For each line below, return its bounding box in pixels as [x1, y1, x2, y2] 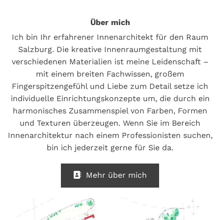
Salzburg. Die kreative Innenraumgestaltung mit [18, 45, 202, 55]
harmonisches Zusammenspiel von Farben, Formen [13, 106, 207, 116]
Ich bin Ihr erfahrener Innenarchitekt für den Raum [12, 32, 208, 42]
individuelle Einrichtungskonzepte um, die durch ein [10, 94, 210, 104]
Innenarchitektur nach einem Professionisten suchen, [7, 131, 213, 140]
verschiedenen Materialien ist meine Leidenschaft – [11, 57, 209, 67]
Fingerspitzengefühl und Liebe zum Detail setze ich [12, 82, 208, 91]
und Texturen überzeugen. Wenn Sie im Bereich [20, 118, 200, 128]
